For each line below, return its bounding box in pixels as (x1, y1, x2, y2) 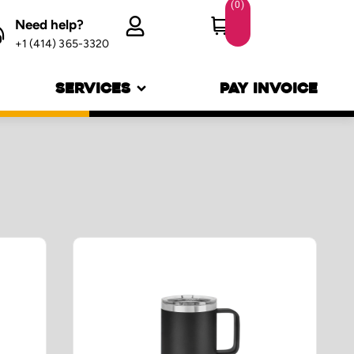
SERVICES (55, 78, 130, 98)
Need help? (14, 17, 85, 32)
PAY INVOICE (219, 78, 318, 98)
